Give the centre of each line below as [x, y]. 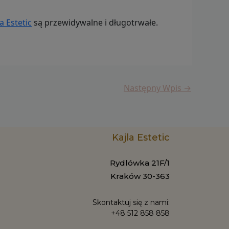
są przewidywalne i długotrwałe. [95, 23]
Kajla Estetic [141, 138]
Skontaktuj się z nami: [131, 202]
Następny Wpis [154, 88]
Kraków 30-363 [140, 176]
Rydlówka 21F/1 [140, 163]
